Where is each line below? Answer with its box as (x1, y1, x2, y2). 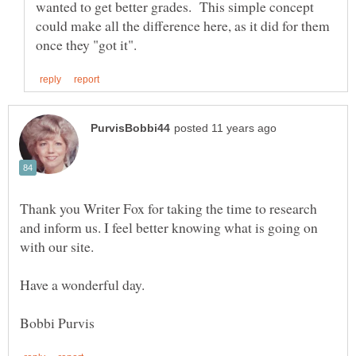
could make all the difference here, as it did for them (36, 15, 330, 35)
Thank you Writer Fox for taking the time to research (20, 198, 317, 218)
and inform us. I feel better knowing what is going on (20, 217, 318, 237)
